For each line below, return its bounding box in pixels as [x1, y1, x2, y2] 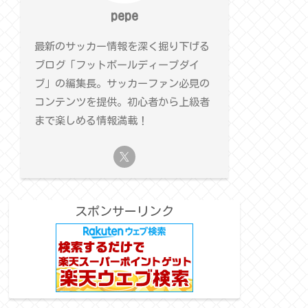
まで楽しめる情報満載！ [34, 115, 148, 126]
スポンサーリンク [75, 205, 174, 218]
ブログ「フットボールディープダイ [34, 60, 199, 71]
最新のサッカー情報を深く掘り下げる [34, 41, 210, 52]
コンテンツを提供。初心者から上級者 [34, 97, 210, 108]
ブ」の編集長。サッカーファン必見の [34, 78, 210, 89]
